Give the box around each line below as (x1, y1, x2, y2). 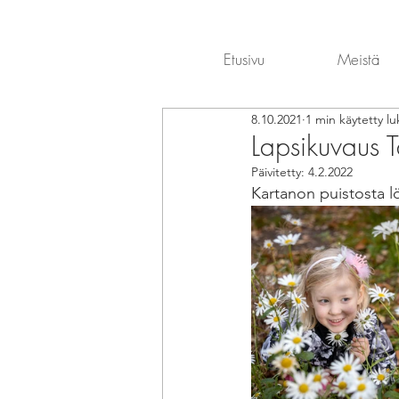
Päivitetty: (251, 164, 308, 180)
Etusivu (224, 49, 265, 69)
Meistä (338, 49, 380, 69)
